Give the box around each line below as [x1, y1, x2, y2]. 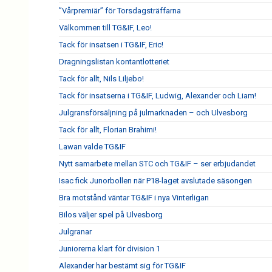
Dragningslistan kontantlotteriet [59, 57, 169, 66]
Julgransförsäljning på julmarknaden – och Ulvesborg [59, 108, 248, 117]
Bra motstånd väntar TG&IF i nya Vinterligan [59, 193, 209, 202]
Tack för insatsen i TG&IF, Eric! [59, 40, 163, 49]
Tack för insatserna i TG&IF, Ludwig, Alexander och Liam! [59, 91, 256, 100]
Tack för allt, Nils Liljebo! [59, 74, 144, 83]
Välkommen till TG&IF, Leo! [59, 23, 152, 32]
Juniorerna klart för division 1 [59, 244, 160, 253]
